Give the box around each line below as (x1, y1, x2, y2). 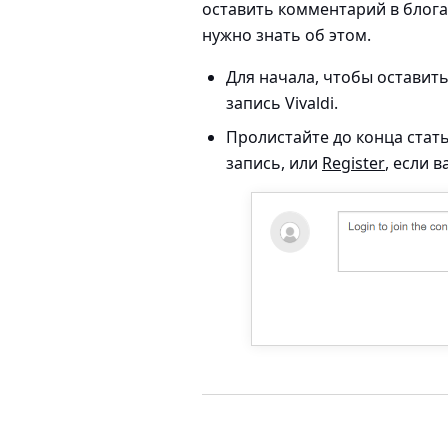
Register (322, 152, 385, 174)
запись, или (226, 152, 322, 174)
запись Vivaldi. (226, 92, 338, 114)
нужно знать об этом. (202, 24, 371, 46)
